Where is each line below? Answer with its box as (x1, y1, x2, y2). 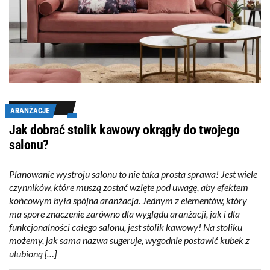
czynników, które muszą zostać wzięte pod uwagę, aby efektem (9, 181, 248, 193)
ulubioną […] (9, 248, 57, 260)
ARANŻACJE (10, 106, 49, 116)
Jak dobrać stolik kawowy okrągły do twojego (9, 122, 240, 138)
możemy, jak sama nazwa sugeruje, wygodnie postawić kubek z (9, 234, 250, 246)
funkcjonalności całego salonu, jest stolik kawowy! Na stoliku (9, 221, 242, 233)
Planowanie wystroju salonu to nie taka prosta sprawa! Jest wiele (9, 168, 257, 180)
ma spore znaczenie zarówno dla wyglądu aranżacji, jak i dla (9, 208, 240, 220)
